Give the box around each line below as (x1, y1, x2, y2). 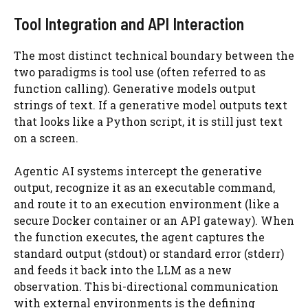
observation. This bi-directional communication (14, 279, 278, 294)
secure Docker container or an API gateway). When (14, 213, 294, 228)
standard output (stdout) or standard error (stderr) (14, 246, 284, 261)
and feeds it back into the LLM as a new (14, 263, 232, 277)
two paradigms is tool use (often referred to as (14, 65, 265, 79)
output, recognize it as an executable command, (14, 180, 275, 195)
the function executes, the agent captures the (14, 230, 265, 244)
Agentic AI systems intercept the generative (14, 164, 262, 178)
